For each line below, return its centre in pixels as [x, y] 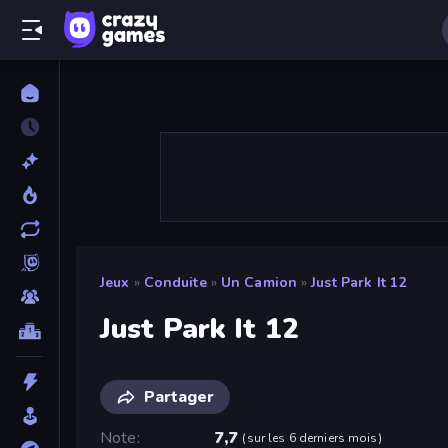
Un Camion [259, 282]
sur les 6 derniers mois [312, 437]
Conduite [175, 282]
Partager [179, 396]
